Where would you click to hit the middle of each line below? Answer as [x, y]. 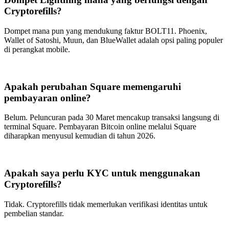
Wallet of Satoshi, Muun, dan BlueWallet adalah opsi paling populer [113, 40]
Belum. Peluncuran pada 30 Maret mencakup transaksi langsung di [112, 118]
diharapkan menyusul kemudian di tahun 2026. [80, 136]
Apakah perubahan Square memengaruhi [93, 86]
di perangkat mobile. [37, 49]
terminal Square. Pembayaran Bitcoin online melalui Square [100, 127]
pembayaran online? [49, 98]
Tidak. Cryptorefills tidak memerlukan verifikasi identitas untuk [106, 204]
